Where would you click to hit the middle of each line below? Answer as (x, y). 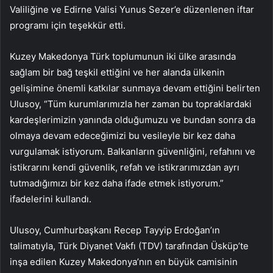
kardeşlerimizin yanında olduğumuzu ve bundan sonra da (133, 120)
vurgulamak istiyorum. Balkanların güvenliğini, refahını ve (133, 152)
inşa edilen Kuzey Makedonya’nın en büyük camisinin (124, 262)
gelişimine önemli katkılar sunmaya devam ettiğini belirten (135, 88)
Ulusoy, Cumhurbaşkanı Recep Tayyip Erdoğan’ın (115, 230)
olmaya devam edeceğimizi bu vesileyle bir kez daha (122, 136)
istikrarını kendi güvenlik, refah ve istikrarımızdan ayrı (125, 168)
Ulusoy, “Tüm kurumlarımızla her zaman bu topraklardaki (131, 104)
